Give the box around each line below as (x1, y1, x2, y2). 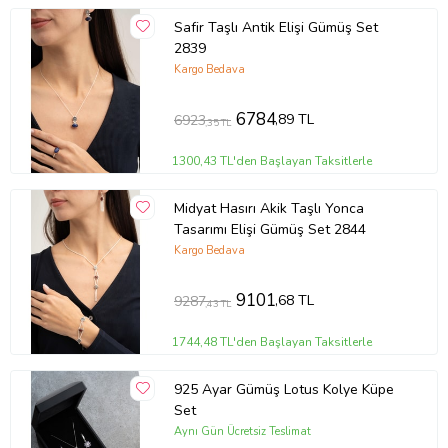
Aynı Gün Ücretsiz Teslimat (173, 423, 311, 439)
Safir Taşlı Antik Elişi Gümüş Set (173, 18, 378, 38)
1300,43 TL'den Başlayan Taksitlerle (172, 152, 373, 169)
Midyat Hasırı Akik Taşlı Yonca (173, 199, 364, 219)
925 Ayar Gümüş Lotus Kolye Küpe (173, 380, 394, 400)
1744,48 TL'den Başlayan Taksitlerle (172, 333, 373, 350)
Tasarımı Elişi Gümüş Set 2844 (173, 220, 366, 240)
